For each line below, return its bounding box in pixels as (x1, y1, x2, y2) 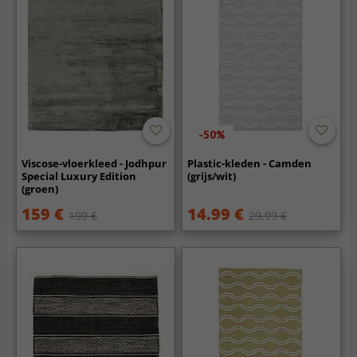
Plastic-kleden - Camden (187, 156, 312, 171)
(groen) (22, 182, 59, 197)
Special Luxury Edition (22, 169, 137, 184)
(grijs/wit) (187, 169, 237, 184)
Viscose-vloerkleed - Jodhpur (22, 156, 167, 171)
